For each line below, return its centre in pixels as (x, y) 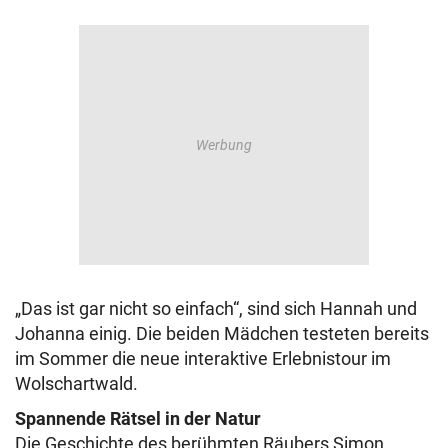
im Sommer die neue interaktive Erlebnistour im (203, 359)
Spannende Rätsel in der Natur (138, 419)
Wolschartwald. (76, 384)
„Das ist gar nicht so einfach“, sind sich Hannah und (216, 309)
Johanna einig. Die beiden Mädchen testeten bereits (222, 334)
